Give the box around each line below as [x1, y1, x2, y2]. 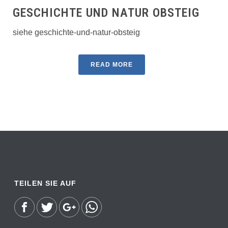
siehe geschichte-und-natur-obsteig [13, 27, 140, 37]
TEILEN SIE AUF [14, 179, 77, 187]
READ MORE [90, 61, 133, 68]
